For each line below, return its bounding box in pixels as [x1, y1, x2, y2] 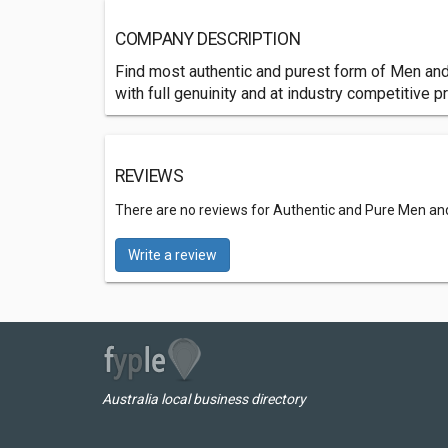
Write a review [128, 247, 217, 263]
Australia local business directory [102, 391, 306, 407]
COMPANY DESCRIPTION [115, 29, 301, 49]
